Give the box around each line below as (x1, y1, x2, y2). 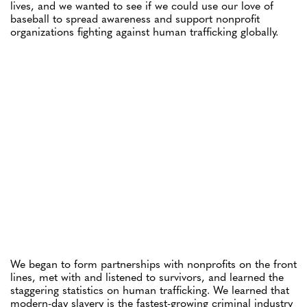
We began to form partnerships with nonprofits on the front (10, 256, 297, 272)
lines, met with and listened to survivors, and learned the (10, 269, 284, 285)
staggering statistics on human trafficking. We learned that (10, 282, 289, 298)
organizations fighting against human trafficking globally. (10, 23, 278, 39)
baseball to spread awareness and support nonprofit (10, 10, 260, 26)
